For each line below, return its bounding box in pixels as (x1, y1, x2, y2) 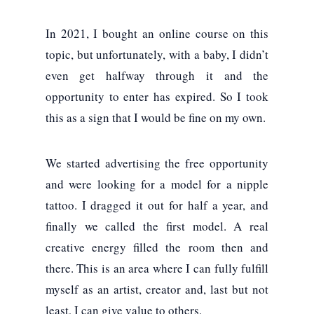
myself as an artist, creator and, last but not (45, 280, 269, 297)
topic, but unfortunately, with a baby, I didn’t (45, 46, 269, 62)
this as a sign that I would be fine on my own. (45, 109, 266, 125)
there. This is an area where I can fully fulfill (45, 259, 269, 276)
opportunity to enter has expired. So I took (45, 88, 269, 104)
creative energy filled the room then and (45, 238, 269, 255)
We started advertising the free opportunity (45, 154, 269, 171)
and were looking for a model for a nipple (45, 175, 269, 192)
